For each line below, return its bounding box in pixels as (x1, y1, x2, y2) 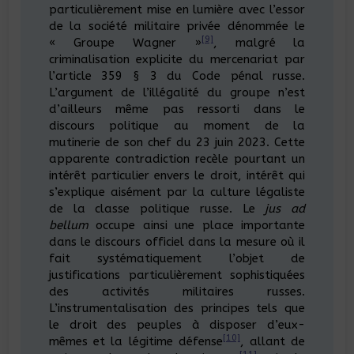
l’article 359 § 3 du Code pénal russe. (48, 68, 306, 83)
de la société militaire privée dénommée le (48, 18, 306, 33)
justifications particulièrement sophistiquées (48, 267, 306, 282)
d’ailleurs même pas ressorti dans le (48, 101, 306, 116)
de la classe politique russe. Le (48, 201, 265, 216)
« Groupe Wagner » (48, 35, 201, 50)
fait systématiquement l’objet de (48, 250, 306, 265)
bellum (48, 217, 88, 232)
